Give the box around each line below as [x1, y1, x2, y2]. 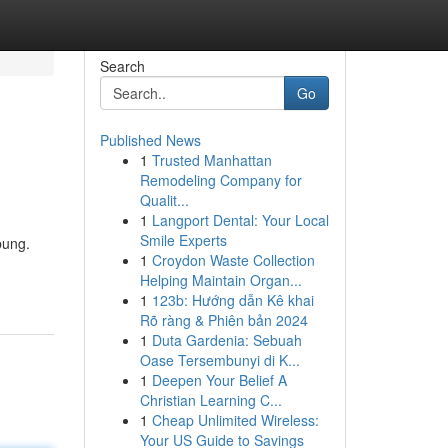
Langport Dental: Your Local [151, 210, 329, 230]
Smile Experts [139, 230, 227, 250]
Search [99, 56, 145, 76]
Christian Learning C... [139, 390, 282, 410]
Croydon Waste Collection [151, 250, 315, 270]
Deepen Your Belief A [151, 370, 287, 390]
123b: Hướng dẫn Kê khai [151, 290, 314, 310]
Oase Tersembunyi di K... [139, 350, 300, 370]
